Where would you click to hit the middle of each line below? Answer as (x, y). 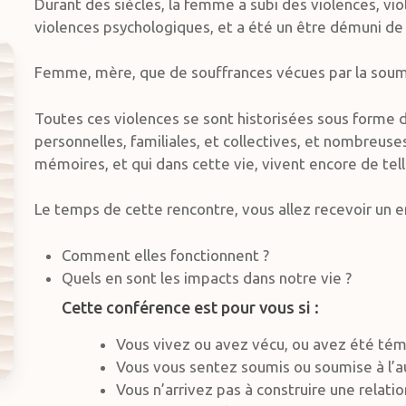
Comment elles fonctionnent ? (166, 255)
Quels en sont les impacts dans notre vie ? (207, 277)
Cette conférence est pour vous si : (191, 307)
